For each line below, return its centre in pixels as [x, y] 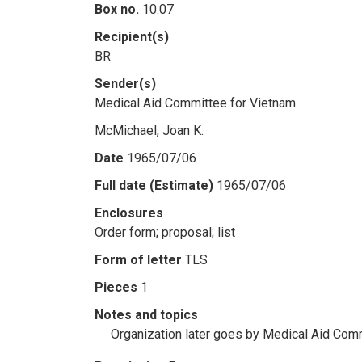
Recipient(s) [132, 37]
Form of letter [138, 260]
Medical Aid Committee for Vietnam [195, 103]
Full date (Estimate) [154, 185]
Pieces [116, 287]
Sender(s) [125, 84]
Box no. [117, 9]
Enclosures [129, 213]
